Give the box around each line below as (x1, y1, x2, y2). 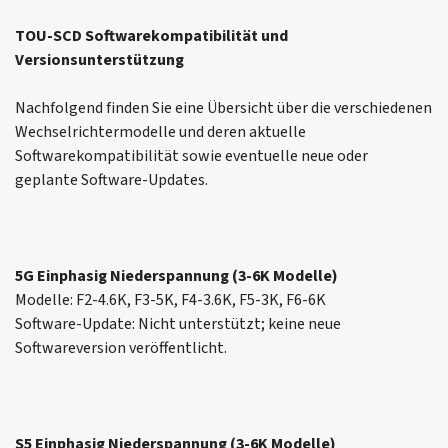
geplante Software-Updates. (15, 169, 208, 192)
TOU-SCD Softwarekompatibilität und (15, 25, 288, 48)
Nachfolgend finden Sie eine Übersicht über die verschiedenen (15, 97, 432, 120)
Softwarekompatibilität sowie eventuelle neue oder (15, 145, 368, 168)
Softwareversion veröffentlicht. (15, 337, 227, 360)
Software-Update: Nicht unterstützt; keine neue (15, 313, 341, 336)
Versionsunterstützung (15, 49, 184, 72)
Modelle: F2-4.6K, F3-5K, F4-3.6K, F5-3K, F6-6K (15, 289, 326, 312)
